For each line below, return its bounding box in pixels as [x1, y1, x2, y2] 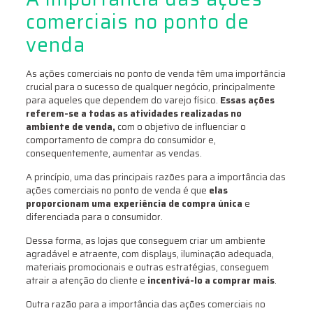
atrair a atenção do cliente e [25, 273, 145, 289]
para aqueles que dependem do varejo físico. [25, 93, 218, 108]
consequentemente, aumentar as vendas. [25, 146, 202, 161]
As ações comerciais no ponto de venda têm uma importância [25, 66, 286, 82]
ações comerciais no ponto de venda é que [25, 183, 209, 198]
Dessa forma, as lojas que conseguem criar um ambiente [25, 233, 265, 249]
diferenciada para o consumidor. [25, 210, 165, 225]
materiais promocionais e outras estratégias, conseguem [25, 260, 269, 275]
